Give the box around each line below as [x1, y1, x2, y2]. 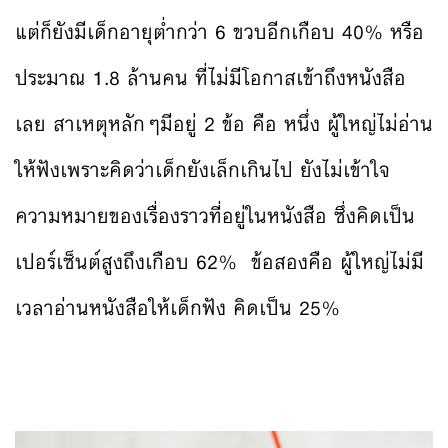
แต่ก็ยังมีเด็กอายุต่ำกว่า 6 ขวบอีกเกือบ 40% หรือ [15, 13, 424, 49]
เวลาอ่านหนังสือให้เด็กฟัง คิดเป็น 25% [15, 289, 340, 325]
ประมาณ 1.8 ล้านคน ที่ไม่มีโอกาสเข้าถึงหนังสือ [15, 59, 406, 95]
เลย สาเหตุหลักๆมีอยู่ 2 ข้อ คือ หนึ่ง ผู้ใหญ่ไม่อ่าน [15, 105, 433, 141]
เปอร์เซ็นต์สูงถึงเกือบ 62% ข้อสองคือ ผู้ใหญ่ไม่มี [15, 243, 424, 279]
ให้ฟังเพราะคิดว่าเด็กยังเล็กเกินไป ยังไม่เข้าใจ [15, 151, 390, 187]
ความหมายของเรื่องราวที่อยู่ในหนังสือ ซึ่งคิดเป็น [15, 197, 415, 233]
